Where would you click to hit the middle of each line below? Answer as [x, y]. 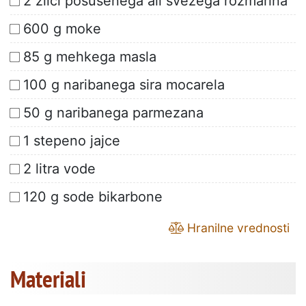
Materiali [48, 279]
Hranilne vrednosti [237, 228]
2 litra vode [59, 169]
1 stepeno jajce [72, 141]
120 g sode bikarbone [93, 197]
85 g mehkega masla [90, 57]
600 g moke [62, 29]
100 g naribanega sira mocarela [124, 85]
